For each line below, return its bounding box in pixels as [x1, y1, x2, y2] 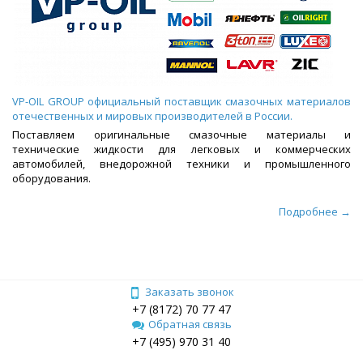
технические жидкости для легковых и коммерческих [12, 142, 351, 157]
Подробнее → [279, 204, 351, 220]
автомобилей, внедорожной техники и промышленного [12, 156, 351, 172]
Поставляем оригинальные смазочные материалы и [12, 127, 351, 143]
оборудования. [12, 171, 91, 186]
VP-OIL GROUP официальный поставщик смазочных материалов [12, 94, 351, 109]
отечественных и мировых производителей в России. [12, 109, 293, 124]
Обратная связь [147, 317, 232, 332]
